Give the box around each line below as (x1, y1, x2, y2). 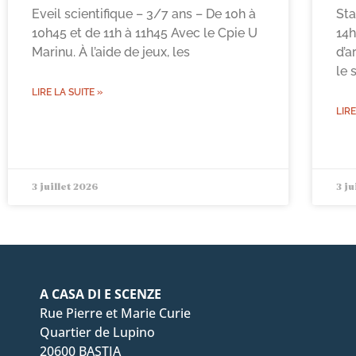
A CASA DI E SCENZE (40, 285, 161, 304)
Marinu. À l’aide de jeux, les (32, 44, 190, 60)
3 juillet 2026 (32, 182, 99, 193)
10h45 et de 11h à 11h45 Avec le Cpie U (32, 25, 257, 41)
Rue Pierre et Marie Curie (40, 304, 191, 323)
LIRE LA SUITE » (32, 87, 103, 99)
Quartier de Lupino (40, 323, 155, 342)
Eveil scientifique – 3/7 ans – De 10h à (32, 6, 256, 22)
